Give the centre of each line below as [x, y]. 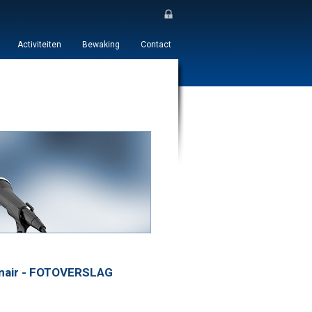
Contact [156, 45]
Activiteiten [39, 45]
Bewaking [101, 45]
